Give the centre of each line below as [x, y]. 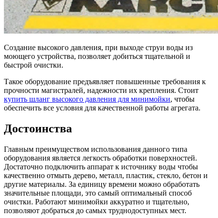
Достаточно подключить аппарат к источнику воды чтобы [101, 166]
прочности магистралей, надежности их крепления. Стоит [101, 90]
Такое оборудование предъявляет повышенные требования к [105, 81]
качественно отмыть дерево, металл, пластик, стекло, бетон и [106, 175]
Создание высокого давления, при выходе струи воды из [98, 47]
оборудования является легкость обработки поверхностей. [100, 158]
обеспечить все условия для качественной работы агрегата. [102, 108]
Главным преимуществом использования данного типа [96, 149]
